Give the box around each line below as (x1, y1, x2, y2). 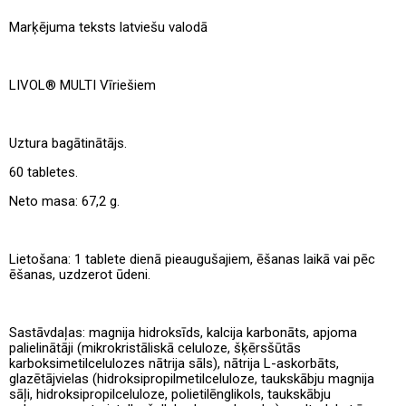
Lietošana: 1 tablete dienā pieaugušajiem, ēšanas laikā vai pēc (9, 250, 375, 267)
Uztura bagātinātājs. (9, 134, 127, 151)
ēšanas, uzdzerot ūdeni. (9, 266, 150, 283)
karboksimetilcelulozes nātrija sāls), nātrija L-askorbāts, (9, 354, 339, 372)
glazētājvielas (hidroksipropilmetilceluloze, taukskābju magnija (9, 370, 374, 387)
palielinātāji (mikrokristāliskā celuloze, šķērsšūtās (9, 339, 301, 356)
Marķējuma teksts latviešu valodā (9, 18, 208, 35)
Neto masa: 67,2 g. (9, 192, 120, 209)
